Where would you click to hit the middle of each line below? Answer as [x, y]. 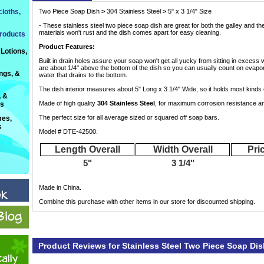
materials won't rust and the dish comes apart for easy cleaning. [130, 32]
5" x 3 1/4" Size [189, 11]
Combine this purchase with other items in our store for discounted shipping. [147, 202]
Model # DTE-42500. [68, 131]
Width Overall [183, 149]
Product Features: [67, 47]
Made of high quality [68, 103]
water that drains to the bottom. [83, 75]
